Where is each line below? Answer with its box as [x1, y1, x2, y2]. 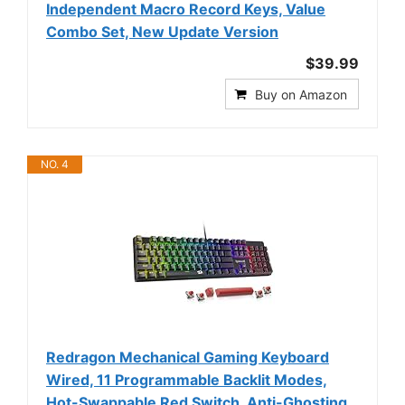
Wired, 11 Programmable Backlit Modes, [46, 370, 327, 389]
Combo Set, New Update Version [46, 22, 278, 41]
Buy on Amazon [255, 86, 347, 102]
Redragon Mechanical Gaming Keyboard [46, 347, 329, 366]
